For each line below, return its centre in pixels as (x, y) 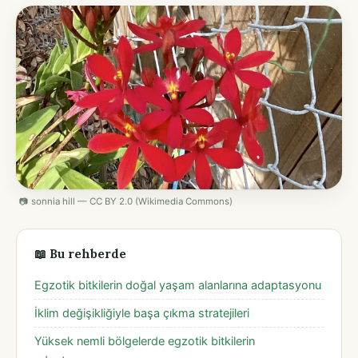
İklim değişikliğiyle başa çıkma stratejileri (142, 313)
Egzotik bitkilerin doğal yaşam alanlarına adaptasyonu (178, 285)
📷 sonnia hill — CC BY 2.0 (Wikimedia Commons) (126, 201)
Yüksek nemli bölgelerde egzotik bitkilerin (145, 341)
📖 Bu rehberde (80, 253)
